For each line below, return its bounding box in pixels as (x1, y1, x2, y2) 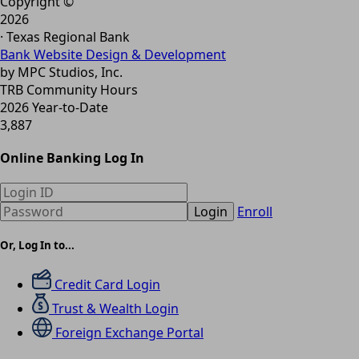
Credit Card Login (54, 275, 160, 293)
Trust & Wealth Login (52, 299, 179, 317)
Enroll (237, 203, 272, 221)
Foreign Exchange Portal (55, 323, 204, 341)
